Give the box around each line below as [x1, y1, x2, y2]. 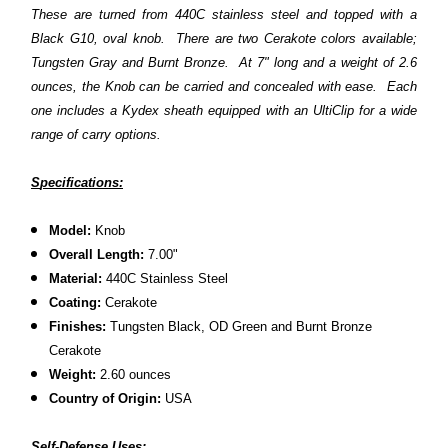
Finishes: [49, 318, 107, 334]
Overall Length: [49, 246, 149, 262]
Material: [49, 270, 107, 286]
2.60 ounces [96, 366, 172, 382]
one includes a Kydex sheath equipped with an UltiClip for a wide [31, 102, 417, 118]
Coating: [49, 294, 102, 310]
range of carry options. [31, 126, 161, 142]
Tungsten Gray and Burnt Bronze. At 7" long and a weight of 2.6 [31, 54, 417, 70]
